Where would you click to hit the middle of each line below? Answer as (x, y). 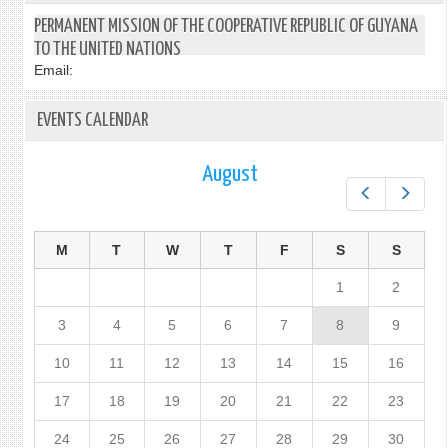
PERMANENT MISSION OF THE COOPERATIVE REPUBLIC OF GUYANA (225, 26)
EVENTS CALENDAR (92, 120)
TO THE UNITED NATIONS (107, 49)
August (229, 174)
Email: (53, 70)
